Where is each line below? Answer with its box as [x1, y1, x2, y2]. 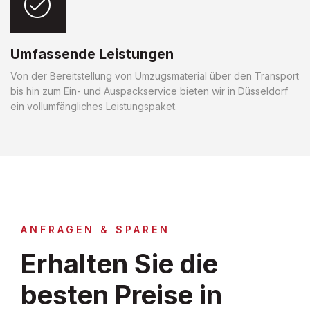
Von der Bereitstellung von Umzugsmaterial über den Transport [10, 69, 299, 82]
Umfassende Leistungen [10, 45, 174, 62]
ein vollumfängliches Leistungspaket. [10, 100, 177, 112]
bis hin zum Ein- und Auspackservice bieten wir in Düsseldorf [10, 84, 288, 97]
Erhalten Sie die [21, 247, 218, 280]
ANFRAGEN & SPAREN [21, 223, 170, 235]
